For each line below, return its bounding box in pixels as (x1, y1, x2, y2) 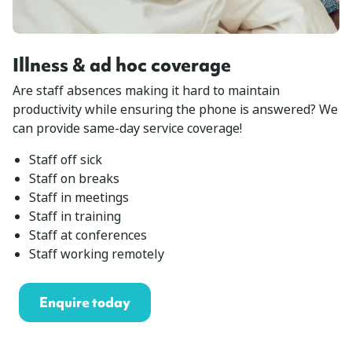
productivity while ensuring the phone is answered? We (13, 100, 338, 119)
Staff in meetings (28, 188, 129, 207)
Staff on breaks (28, 169, 119, 188)
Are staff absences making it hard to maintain (13, 81, 280, 100)
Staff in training (28, 207, 121, 225)
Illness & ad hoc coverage (13, 51, 231, 78)
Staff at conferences (28, 225, 147, 244)
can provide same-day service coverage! (13, 119, 242, 137)
